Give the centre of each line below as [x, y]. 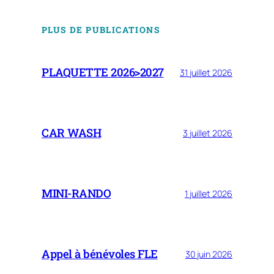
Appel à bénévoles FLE [100, 254]
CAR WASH [71, 133]
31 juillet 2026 [206, 72]
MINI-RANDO [76, 194]
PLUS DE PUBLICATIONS [101, 30]
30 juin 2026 [209, 254]
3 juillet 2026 [208, 133]
